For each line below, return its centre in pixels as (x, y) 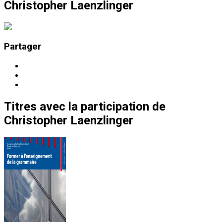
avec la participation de (103, 107)
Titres (20, 107)
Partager (23, 47)
